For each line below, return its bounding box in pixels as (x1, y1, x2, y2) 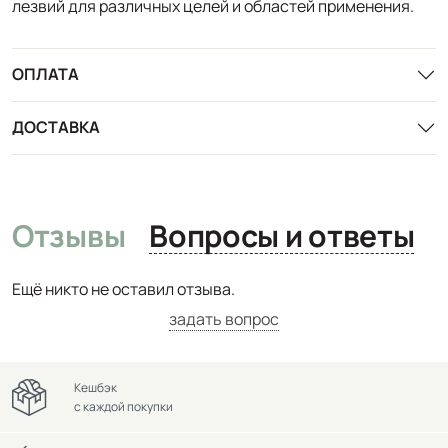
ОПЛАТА (12, 63, 79, 86)
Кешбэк (74, 379, 117, 396)
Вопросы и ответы (308, 214, 415, 256)
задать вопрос (169, 307, 279, 330)
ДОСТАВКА (12, 116, 100, 139)
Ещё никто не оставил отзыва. (12, 277, 235, 300)
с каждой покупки (74, 398, 173, 415)
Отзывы (12, 214, 126, 256)
